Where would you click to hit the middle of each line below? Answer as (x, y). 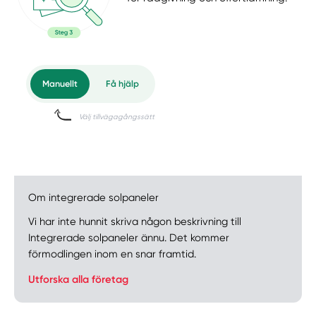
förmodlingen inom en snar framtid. (113, 254)
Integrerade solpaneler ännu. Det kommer (129, 237)
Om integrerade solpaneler (94, 198)
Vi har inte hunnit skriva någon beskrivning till (135, 221)
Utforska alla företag (79, 280)
